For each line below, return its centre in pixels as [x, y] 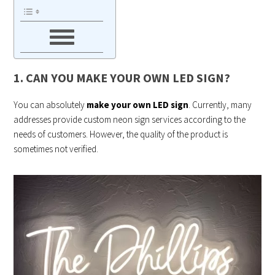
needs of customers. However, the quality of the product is [121, 134]
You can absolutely [50, 105]
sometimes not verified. [56, 149]
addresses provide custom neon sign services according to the [130, 120]
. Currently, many [220, 105]
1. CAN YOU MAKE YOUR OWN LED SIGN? [122, 78]
